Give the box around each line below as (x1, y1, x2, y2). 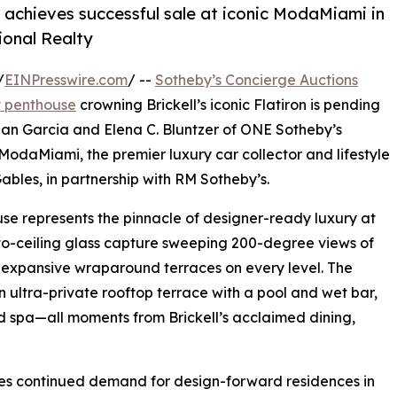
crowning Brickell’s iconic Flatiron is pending (76, 96, 380, 114)
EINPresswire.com (4, 71, 128, 90)
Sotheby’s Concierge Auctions (155, 71, 358, 90)
